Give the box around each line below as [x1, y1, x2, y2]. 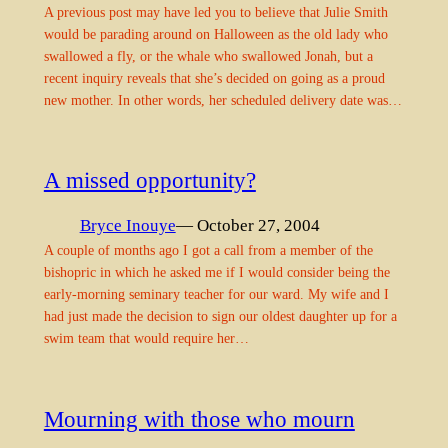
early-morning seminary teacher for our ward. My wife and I [43, 286, 389, 303]
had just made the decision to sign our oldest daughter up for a [43, 308, 397, 325]
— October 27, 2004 [175, 216, 320, 236]
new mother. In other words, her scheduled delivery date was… [43, 91, 402, 108]
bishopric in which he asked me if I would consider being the [43, 264, 390, 281]
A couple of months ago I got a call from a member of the [43, 242, 373, 259]
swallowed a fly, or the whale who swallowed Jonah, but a [43, 47, 373, 64]
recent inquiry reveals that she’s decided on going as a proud [43, 69, 385, 86]
